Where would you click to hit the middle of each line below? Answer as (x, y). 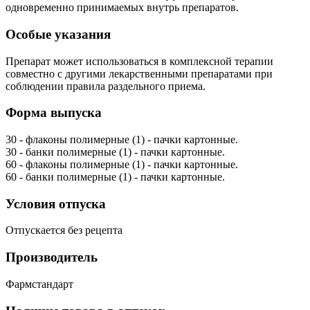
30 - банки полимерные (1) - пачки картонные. (115, 152)
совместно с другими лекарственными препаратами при (139, 73)
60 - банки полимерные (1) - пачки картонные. (115, 176)
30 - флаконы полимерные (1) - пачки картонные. (122, 139)
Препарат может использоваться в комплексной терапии (139, 61)
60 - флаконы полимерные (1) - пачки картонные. (122, 164)
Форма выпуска (54, 113)
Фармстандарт (39, 284)
